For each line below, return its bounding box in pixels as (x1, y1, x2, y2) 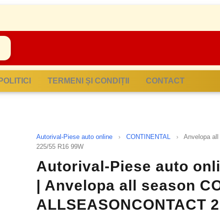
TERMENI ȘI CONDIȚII (48, 76, 129, 85)
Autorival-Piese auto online (36, 133, 112, 140)
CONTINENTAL (126, 133, 170, 140)
